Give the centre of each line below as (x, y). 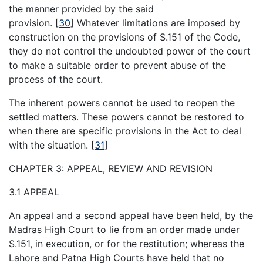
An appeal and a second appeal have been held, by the (131, 216)
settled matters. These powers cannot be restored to (127, 117)
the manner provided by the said (81, 9)
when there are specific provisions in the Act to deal (125, 131)
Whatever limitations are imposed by (157, 23)
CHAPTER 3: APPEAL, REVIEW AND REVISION (111, 169)
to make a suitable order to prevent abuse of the (117, 65)
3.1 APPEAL (34, 192)
